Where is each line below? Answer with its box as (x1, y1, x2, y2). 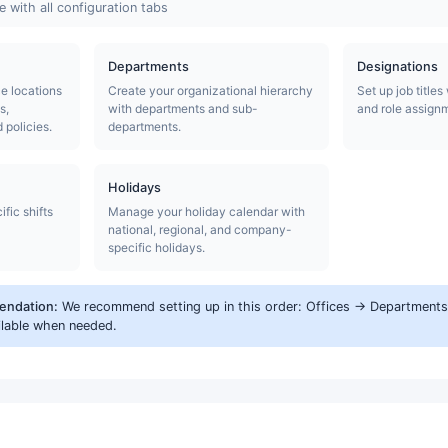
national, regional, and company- (107, 221, 292, 237)
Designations (357, 58, 438, 74)
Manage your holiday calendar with (107, 203, 305, 219)
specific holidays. (107, 239, 205, 255)
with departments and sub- (107, 100, 258, 116)
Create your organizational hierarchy (107, 82, 313, 98)
